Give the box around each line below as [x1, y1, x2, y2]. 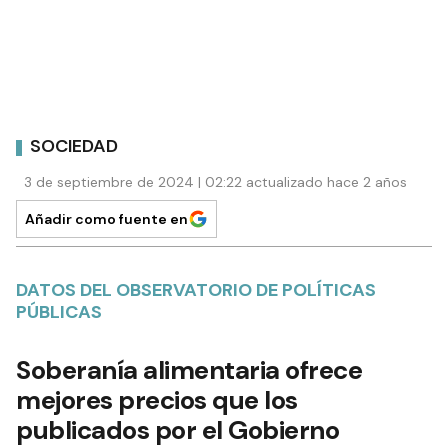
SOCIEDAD [30, 134, 118, 159]
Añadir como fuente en [25, 209, 188, 228]
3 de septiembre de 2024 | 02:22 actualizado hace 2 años [24, 172, 407, 191]
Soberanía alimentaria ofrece [16, 352, 362, 387]
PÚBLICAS [16, 299, 102, 324]
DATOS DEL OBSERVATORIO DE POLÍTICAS [16, 277, 376, 302]
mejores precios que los [16, 382, 298, 417]
